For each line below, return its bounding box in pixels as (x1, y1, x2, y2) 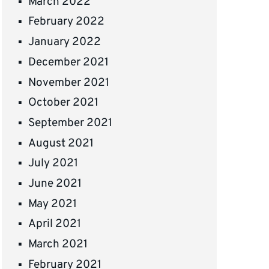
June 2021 (28, 176, 82, 191)
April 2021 (28, 217, 82, 232)
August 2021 (28, 136, 94, 151)
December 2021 (28, 55, 109, 70)
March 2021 (28, 237, 88, 252)
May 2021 (28, 196, 77, 211)
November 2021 (28, 75, 110, 90)
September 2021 (28, 115, 113, 130)
